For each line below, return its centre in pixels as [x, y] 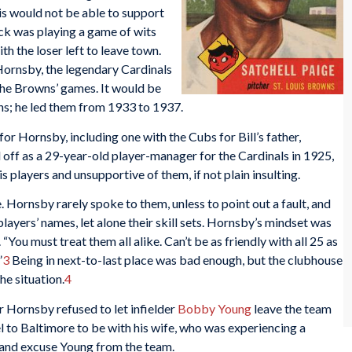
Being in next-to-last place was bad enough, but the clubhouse [176, 260]
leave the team [291, 308]
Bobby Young [214, 308]
